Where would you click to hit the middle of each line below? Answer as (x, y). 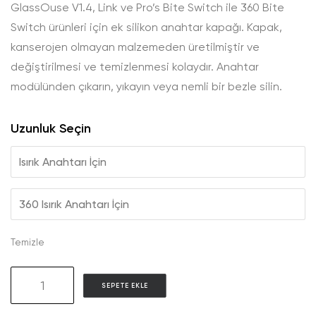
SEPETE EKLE (125, 285)
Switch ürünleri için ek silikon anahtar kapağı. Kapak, (146, 27)
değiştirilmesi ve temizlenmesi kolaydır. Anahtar (135, 67)
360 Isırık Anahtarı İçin (74, 204)
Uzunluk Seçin (51, 128)
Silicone (30, 293)
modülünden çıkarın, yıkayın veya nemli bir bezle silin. (146, 86)
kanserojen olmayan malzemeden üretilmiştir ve (135, 47)
